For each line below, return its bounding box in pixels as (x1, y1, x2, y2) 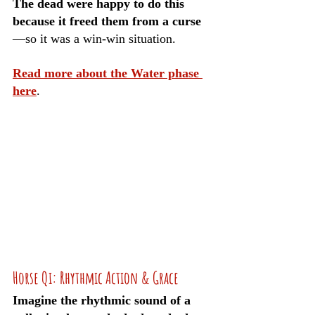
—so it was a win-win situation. (13, 32, 176, 46)
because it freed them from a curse (13, 14, 201, 28)
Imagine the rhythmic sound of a (13, 293, 194, 307)
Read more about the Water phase (13, 66, 202, 80)
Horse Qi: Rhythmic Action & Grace (13, 267, 179, 288)
